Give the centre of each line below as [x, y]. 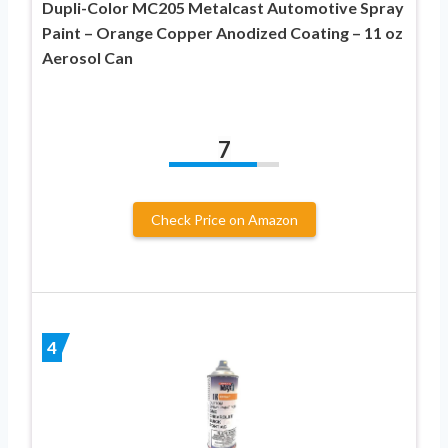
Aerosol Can [87, 57]
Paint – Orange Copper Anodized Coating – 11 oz [222, 32]
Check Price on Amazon [224, 219]
